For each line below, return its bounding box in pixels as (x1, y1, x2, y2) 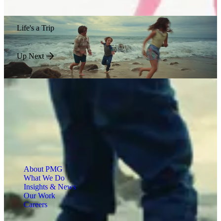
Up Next (16, 52, 44, 61)
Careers (24, 200, 47, 209)
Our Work (24, 191, 55, 200)
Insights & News (24, 183, 76, 191)
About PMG (24, 165, 63, 174)
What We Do (24, 174, 65, 183)
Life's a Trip (16, 23, 54, 32)
